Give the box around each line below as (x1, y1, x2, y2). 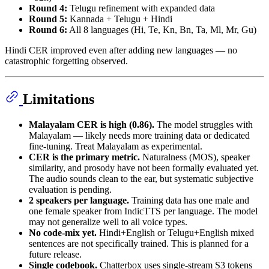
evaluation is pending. (29, 184, 112, 195)
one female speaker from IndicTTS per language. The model (29, 205, 258, 216)
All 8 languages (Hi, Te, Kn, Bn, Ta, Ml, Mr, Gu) (67, 25, 256, 35)
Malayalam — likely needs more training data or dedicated (29, 130, 250, 141)
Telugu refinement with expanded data (67, 3, 215, 14)
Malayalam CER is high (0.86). (29, 119, 154, 130)
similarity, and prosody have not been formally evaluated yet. (29, 162, 259, 173)
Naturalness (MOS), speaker (140, 151, 250, 162)
